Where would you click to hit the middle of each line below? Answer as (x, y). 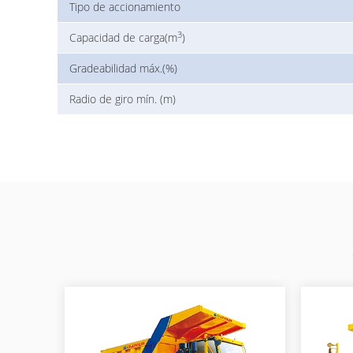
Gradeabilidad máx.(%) (123, 69)
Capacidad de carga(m (123, 38)
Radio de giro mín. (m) (123, 99)
